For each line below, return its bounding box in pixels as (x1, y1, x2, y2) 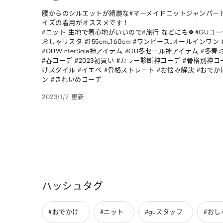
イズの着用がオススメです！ (42, 18, 129, 26)
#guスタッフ (144, 208, 183, 216)
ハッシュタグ (42, 180, 103, 192)
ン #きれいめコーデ (42, 75, 102, 83)
